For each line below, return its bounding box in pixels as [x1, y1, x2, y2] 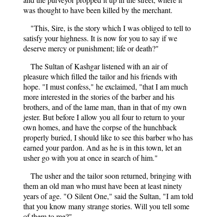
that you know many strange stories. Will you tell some [23, 201, 189, 211]
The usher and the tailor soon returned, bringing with [31, 170, 191, 181]
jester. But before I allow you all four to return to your [23, 111, 185, 122]
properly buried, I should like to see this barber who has [23, 132, 193, 142]
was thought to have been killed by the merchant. [23, 4, 172, 15]
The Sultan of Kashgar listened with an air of [31, 61, 168, 71]
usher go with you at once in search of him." [23, 152, 158, 163]
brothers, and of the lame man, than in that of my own [23, 101, 186, 112]
